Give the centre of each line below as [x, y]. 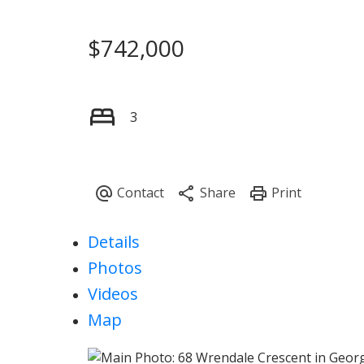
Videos [113, 294]
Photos [115, 268]
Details [113, 242]
